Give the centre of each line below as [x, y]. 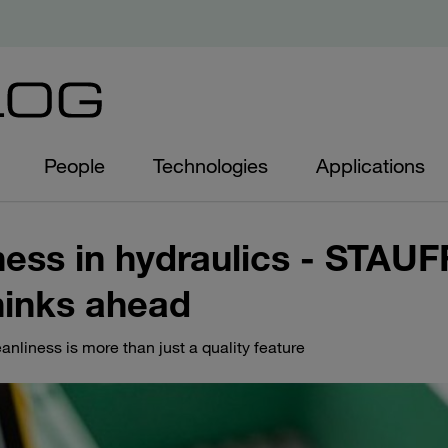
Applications [370, 166]
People [74, 166]
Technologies [210, 166]
